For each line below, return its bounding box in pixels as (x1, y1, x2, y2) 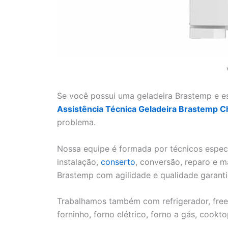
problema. (57, 117, 96, 128)
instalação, (57, 156, 101, 167)
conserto (101, 156, 135, 167)
